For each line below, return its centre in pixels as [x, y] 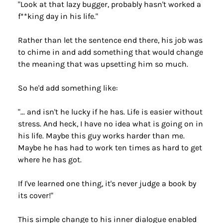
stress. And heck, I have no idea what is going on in [110, 124]
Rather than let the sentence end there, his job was [110, 40]
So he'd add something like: [68, 88]
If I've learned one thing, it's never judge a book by [107, 183]
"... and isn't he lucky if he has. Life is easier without [110, 112]
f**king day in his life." [58, 16]
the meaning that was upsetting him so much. [103, 64]
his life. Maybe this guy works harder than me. [101, 136]
